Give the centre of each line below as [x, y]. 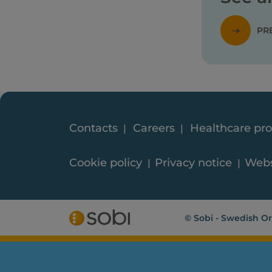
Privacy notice [193, 163]
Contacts [93, 128]
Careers [154, 128]
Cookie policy [106, 163]
